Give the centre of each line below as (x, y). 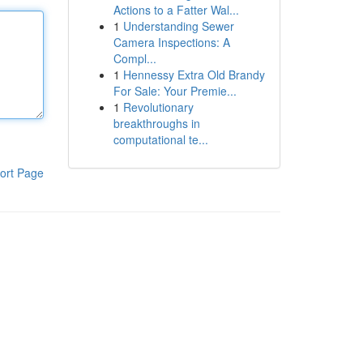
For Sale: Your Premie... (175, 91)
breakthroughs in (156, 123)
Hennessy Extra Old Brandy (194, 75)
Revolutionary (158, 107)
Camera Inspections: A (171, 42)
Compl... (135, 58)
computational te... (160, 139)
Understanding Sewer (178, 26)
